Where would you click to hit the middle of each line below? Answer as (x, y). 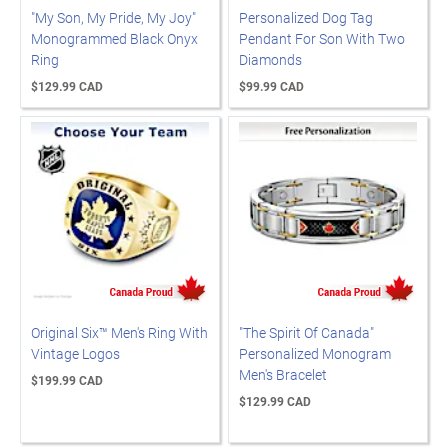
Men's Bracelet (283, 374)
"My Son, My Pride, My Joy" (113, 17)
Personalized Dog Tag (306, 17)
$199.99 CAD (67, 380)
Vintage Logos (75, 353)
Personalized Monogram (315, 353)
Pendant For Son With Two (322, 38)
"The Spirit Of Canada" (306, 332)
